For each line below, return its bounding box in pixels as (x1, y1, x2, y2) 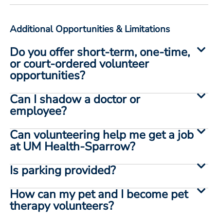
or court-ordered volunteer (10, 55, 149, 72)
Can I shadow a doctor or (10, 91, 140, 107)
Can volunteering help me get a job (10, 127, 194, 143)
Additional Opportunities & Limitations (10, 22, 170, 36)
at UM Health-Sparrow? (10, 138, 135, 154)
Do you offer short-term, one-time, (10, 44, 190, 60)
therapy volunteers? (10, 198, 114, 214)
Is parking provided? (10, 162, 116, 178)
